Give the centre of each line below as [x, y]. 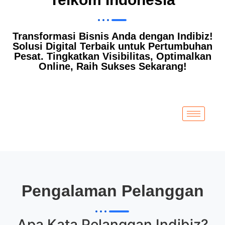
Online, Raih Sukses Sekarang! [113, 66]
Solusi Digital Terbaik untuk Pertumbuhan [113, 46]
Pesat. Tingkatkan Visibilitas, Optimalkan [113, 56]
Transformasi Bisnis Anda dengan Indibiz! [113, 36]
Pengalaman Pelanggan [113, 191]
